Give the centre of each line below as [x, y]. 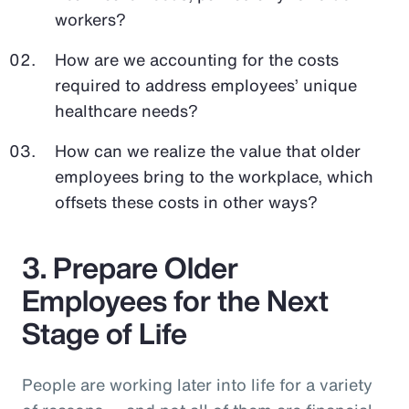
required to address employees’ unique [206, 84]
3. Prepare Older [130, 267]
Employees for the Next [175, 300]
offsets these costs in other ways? [189, 201]
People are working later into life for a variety [197, 384]
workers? [93, 19]
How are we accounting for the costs [197, 59]
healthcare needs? [126, 110]
